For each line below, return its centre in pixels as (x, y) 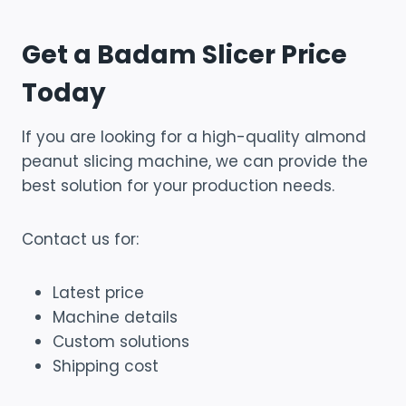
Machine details (115, 317)
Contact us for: (80, 239)
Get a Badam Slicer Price (184, 54)
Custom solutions (121, 341)
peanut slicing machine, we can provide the (195, 161)
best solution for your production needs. (178, 185)
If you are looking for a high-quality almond (194, 136)
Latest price (98, 292)
